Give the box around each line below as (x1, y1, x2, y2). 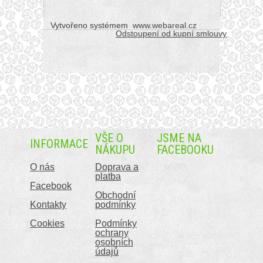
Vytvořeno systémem (50, 21, 130, 31)
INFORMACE (30, 137, 88, 151)
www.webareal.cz (133, 21, 197, 31)
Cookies (30, 218, 65, 229)
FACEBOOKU (157, 143, 214, 157)
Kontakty (30, 200, 66, 210)
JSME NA (157, 131, 201, 146)
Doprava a (95, 162, 139, 173)
